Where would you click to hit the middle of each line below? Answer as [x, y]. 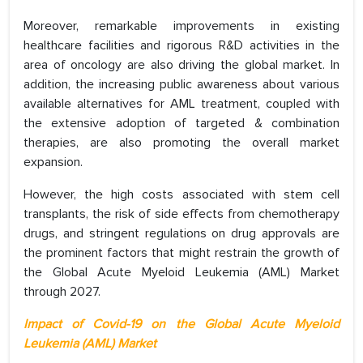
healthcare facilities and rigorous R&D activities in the [181, 46]
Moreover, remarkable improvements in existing [181, 26]
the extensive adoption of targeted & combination [181, 124]
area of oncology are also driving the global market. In [181, 65]
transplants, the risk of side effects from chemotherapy [181, 214]
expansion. [53, 162]
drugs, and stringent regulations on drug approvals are [181, 234]
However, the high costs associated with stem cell [181, 195]
